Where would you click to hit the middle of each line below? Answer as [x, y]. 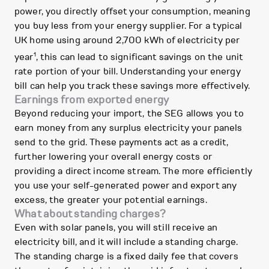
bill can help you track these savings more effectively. [132, 86]
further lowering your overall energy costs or [113, 157]
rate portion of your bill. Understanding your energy [128, 72]
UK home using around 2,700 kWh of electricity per [127, 40]
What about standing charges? [90, 214]
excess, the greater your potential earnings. [111, 200]
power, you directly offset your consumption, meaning [132, 11]
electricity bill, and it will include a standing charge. [126, 242]
